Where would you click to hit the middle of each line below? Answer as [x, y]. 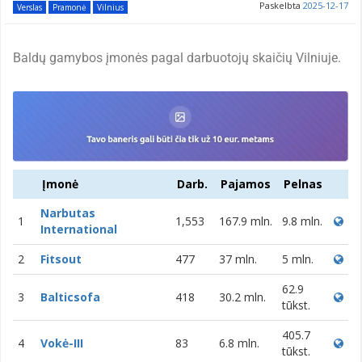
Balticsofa [70, 297]
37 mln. [238, 259]
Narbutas [68, 213]
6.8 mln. [239, 343]
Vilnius [110, 8]
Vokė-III [62, 343]
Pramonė [69, 8]
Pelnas [303, 184]
